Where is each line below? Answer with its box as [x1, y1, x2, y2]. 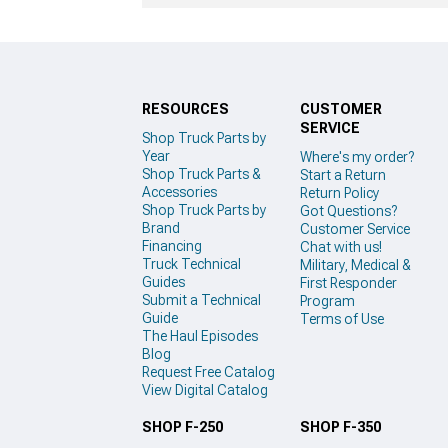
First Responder [299, 275, 397, 292]
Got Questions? [299, 203, 397, 220]
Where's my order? [299, 149, 414, 166]
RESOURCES [142, 101, 229, 118]
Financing [142, 238, 202, 255]
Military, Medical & [299, 257, 411, 274]
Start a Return [299, 167, 386, 184]
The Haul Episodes [142, 328, 258, 345]
